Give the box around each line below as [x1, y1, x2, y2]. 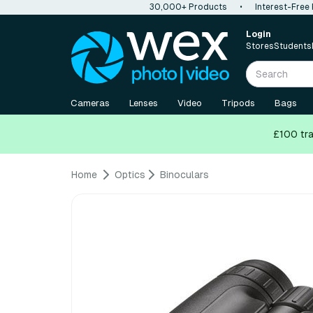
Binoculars [160, 169, 209, 180]
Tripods [221, 98, 255, 108]
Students [274, 41, 312, 51]
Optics [115, 169, 145, 180]
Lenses [129, 98, 158, 108]
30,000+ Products [150, 2, 227, 12]
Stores [246, 41, 274, 51]
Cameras [71, 98, 110, 108]
